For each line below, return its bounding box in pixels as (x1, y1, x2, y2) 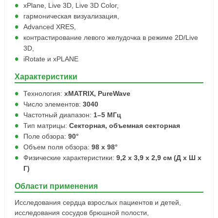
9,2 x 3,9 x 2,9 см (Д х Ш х (116, 154, 201, 162)
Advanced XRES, (23, 23, 76, 31)
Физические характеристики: (23, 154, 116, 162)
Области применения (14, 182, 98, 190)
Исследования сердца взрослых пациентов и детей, (14, 199, 181, 206)
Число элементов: (23, 100, 83, 108)
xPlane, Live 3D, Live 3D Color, (23, 1, 119, 9)
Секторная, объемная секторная (69, 122, 180, 129)
